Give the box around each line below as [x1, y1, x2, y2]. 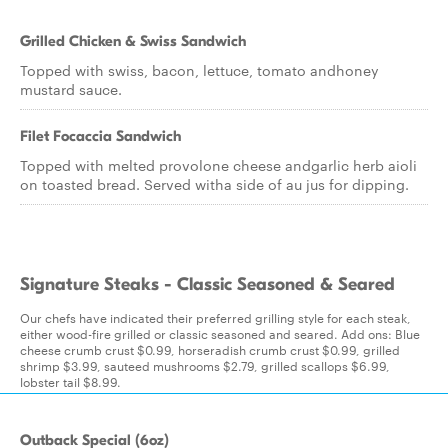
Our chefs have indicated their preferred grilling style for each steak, [20, 308, 411, 326]
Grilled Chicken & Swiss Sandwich [20, 32, 246, 50]
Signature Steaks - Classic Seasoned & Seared [20, 274, 395, 295]
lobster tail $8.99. [20, 372, 121, 390]
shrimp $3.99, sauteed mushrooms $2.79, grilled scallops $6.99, [20, 356, 390, 374]
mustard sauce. [20, 79, 122, 99]
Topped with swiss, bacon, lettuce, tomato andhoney [20, 60, 379, 80]
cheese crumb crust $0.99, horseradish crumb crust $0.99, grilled [20, 340, 400, 358]
